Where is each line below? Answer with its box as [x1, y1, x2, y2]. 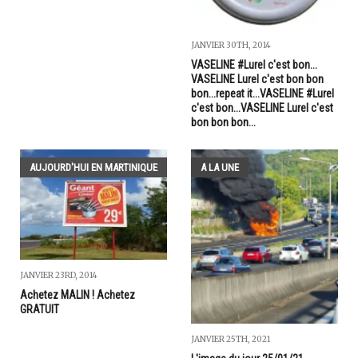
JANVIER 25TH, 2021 [191, 333, 270, 344]
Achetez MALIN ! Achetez [20, 288, 135, 302]
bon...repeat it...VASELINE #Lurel [191, 86, 334, 100]
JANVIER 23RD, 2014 [20, 270, 97, 281]
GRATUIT [20, 303, 59, 316]
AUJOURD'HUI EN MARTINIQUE [30, 161, 157, 173]
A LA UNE [201, 161, 239, 173]
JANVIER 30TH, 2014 [191, 39, 271, 50]
